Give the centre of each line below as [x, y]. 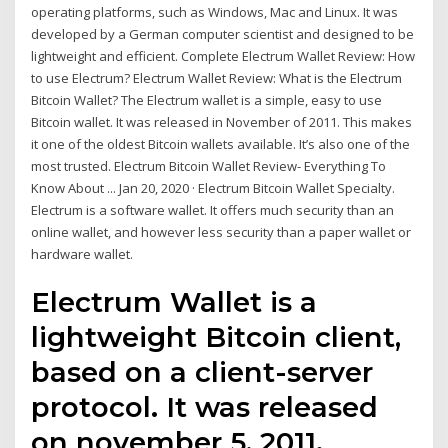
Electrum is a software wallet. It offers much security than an [213, 209]
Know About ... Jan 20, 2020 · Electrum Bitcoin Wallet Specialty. [213, 187]
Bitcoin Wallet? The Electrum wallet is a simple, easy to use [207, 99]
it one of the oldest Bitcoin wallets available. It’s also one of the [221, 143]
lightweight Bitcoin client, [216, 337]
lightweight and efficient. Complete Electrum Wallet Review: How [223, 55]
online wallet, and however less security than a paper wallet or [221, 231]
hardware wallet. [82, 253]
